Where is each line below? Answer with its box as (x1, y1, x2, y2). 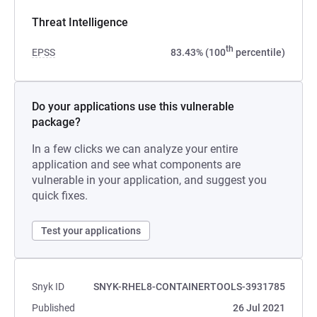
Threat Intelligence (32, 16, 128, 29)
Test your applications (41, 225, 141, 236)
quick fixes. (32, 189, 88, 202)
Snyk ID (32, 281, 64, 292)
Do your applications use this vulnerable (32, 100, 234, 113)
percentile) (234, 47, 285, 58)
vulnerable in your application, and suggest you (32, 173, 267, 187)
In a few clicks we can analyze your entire (32, 142, 238, 156)
